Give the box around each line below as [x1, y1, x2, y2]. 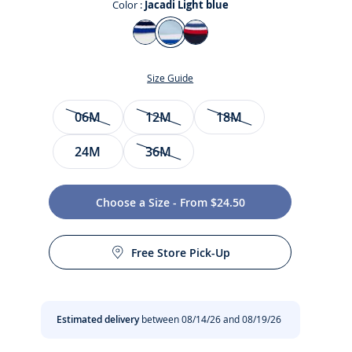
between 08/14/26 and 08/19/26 [138, 313, 281, 326]
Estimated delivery [56, 313, 139, 326]
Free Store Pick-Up [130, 244, 230, 260]
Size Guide [152, 71, 194, 85]
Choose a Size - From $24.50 [95, 194, 245, 210]
